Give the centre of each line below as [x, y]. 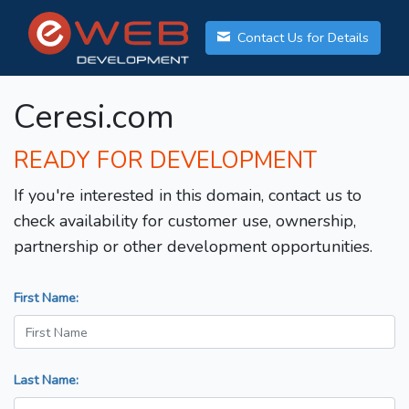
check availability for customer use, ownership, [185, 221]
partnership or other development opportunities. [193, 247]
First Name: [46, 298]
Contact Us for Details [301, 38]
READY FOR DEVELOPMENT [165, 161]
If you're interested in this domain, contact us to [188, 196]
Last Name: [46, 380]
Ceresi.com [94, 118]
